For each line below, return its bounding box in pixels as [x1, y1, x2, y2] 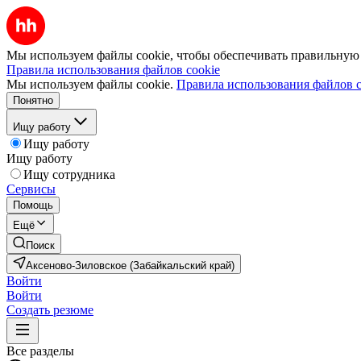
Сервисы [6, 182, 56, 196]
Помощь [13, 199, 53, 211]
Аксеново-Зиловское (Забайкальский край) [26, 259, 234, 272]
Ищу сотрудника [23, 168, 115, 181]
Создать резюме [6, 303, 93, 317]
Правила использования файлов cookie [6, 63, 220, 77]
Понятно [13, 94, 53, 106]
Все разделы [6, 344, 74, 358]
